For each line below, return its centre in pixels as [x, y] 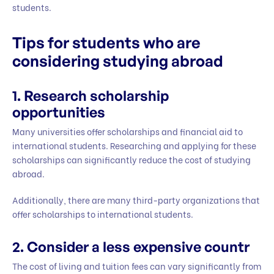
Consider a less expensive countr [138, 247]
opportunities [59, 113]
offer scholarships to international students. [103, 214]
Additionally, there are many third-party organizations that [136, 200]
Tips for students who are [106, 42]
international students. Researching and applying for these [134, 146]
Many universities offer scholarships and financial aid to [128, 131]
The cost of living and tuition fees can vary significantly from [137, 265]
